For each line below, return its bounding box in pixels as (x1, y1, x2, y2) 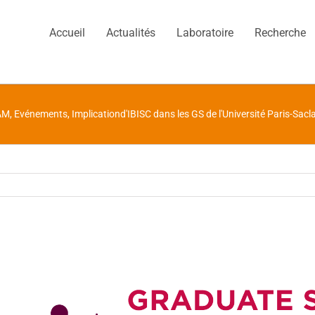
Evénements (14, 108, 67, 120)
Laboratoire (176, 26, 234, 39)
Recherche (255, 26, 307, 39)
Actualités (106, 26, 156, 39)
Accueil (49, 26, 86, 39)
